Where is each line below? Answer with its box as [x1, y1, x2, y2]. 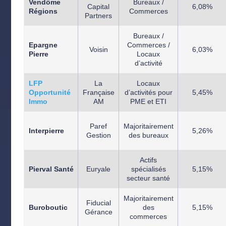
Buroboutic [28, 203, 68, 211]
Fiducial [86, 199, 111, 207]
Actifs [140, 156, 157, 164]
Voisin [89, 45, 108, 53]
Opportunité [28, 88, 71, 96]
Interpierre [28, 127, 64, 135]
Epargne [28, 41, 58, 49]
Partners [85, 12, 112, 20]
